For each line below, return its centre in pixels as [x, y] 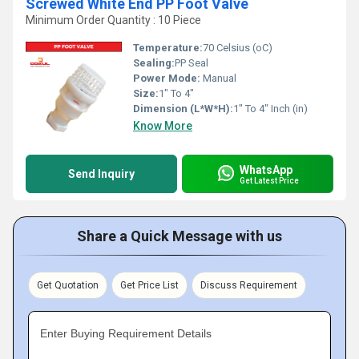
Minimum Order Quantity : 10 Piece [113, 20]
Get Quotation [68, 285]
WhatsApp [266, 169]
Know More [163, 126]
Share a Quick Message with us [179, 236]
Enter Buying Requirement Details [126, 333]
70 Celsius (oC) [238, 48]
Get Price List [149, 285]
